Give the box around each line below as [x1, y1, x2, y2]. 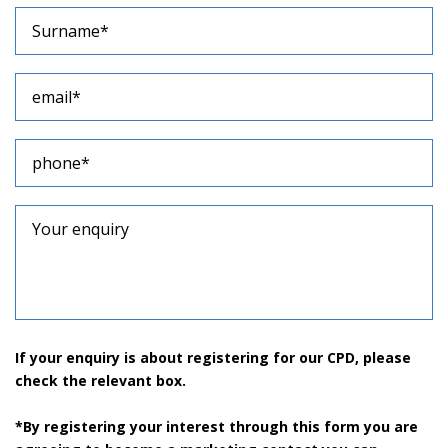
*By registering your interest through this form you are [15, 403, 418, 423]
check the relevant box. [15, 357, 186, 377]
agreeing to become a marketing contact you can [15, 426, 378, 446]
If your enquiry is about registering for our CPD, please [15, 334, 411, 354]
